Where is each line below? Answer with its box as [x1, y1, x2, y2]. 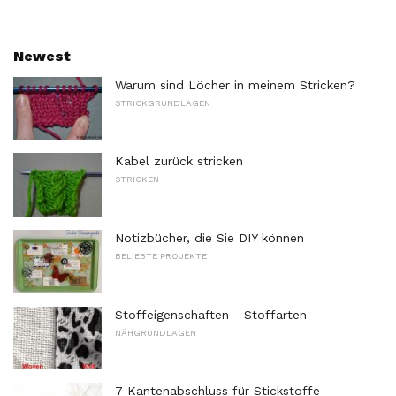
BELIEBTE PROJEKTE [115, 251, 207, 262]
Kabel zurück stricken [115, 154, 243, 169]
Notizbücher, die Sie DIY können [115, 231, 304, 246]
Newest [13, 47, 71, 65]
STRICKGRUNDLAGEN [115, 97, 210, 108]
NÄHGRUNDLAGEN [115, 327, 196, 338]
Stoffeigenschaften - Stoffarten [115, 307, 307, 322]
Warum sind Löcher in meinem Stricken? [115, 77, 355, 92]
